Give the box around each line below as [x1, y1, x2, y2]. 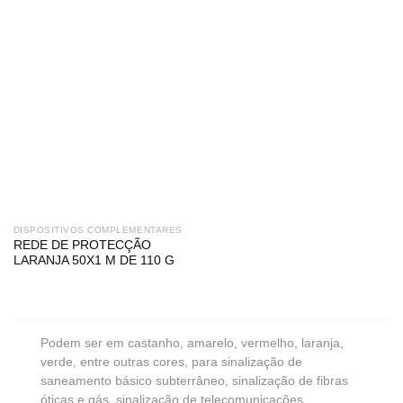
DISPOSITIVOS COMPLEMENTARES [13, 224, 183, 235]
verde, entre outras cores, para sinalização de [40, 355, 302, 370]
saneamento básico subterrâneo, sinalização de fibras [40, 374, 348, 389]
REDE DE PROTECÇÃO [13, 238, 151, 253]
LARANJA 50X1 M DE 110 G [13, 254, 175, 268]
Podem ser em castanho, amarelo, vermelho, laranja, [40, 336, 344, 351]
